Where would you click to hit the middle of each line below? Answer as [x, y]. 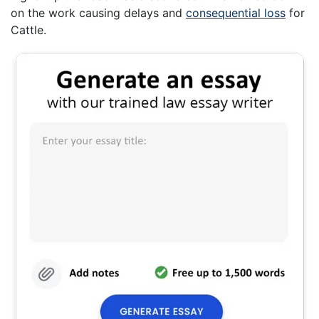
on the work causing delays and [98, 12]
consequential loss [236, 12]
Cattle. [28, 30]
